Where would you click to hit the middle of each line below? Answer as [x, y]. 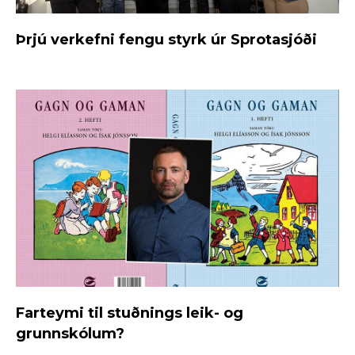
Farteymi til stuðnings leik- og [130, 313]
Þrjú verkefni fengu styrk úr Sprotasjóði [166, 39]
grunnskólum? [70, 333]
